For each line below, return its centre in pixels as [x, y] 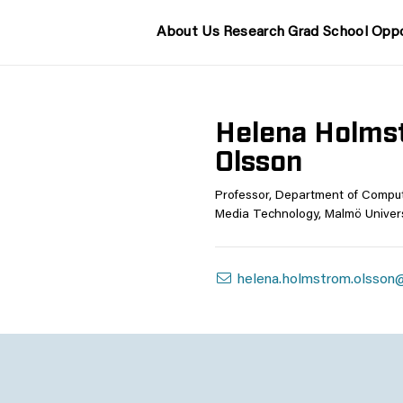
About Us [188, 32]
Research [254, 32]
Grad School [328, 32]
